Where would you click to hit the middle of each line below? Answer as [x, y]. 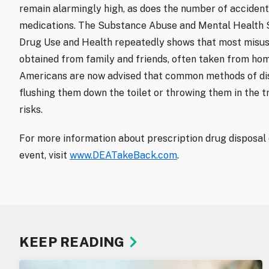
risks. [31, 110]
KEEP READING [72, 242]
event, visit [44, 156]
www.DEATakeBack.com [123, 156]
